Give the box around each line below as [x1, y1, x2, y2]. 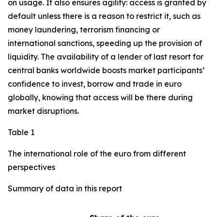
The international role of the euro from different [8, 149, 186, 158]
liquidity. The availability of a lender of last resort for [8, 52, 203, 62]
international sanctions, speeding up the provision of [8, 38, 202, 48]
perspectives [8, 162, 55, 172]
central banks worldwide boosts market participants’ [8, 65, 204, 75]
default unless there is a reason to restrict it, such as [8, 11, 201, 21]
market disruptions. [8, 106, 79, 116]
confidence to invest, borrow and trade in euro [8, 79, 182, 89]
